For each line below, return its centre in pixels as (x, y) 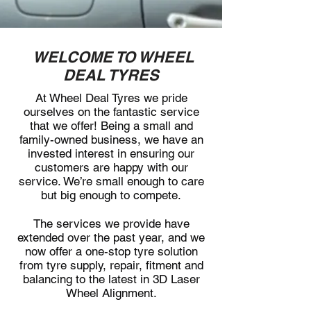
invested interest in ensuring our (111, 153)
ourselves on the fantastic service (111, 112)
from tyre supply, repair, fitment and (111, 265)
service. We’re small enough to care (111, 181)
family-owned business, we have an (111, 140)
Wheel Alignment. (111, 293)
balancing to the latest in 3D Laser (111, 279)
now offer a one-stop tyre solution (111, 251)
